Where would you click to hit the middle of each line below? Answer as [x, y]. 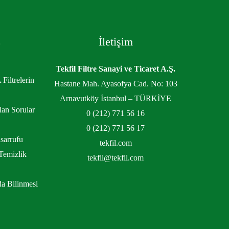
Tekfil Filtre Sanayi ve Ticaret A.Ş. [116, 68]
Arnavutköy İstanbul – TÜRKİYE [116, 98]
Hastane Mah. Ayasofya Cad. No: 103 [116, 83]
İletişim [116, 41]
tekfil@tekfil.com [116, 157]
